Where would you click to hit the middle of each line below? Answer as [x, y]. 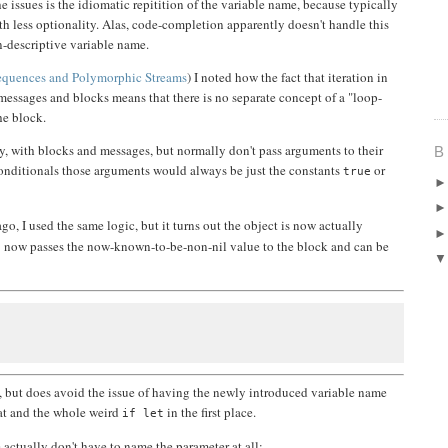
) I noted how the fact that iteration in [287, 77]
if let [143, 413]
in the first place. [210, 412]
